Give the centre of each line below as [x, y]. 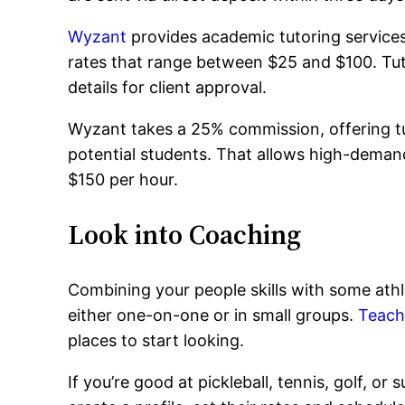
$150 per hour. [123, 179]
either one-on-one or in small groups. [213, 315]
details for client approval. [168, 87]
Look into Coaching [185, 235]
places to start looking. [156, 340]
